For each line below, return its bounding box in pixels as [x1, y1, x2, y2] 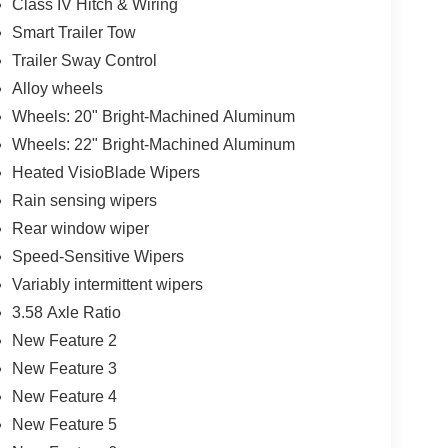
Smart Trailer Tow [11, 24, 136, 42]
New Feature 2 [11, 332, 117, 350]
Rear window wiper [11, 220, 149, 238]
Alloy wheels [11, 80, 103, 98]
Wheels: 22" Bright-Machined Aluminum [11, 136, 295, 154]
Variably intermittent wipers [11, 276, 203, 294]
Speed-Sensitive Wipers [11, 248, 184, 266]
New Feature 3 [11, 360, 117, 378]
